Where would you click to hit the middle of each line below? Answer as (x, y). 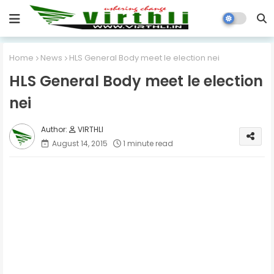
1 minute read (148, 143)
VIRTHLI (90, 129)
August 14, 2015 (80, 143)
